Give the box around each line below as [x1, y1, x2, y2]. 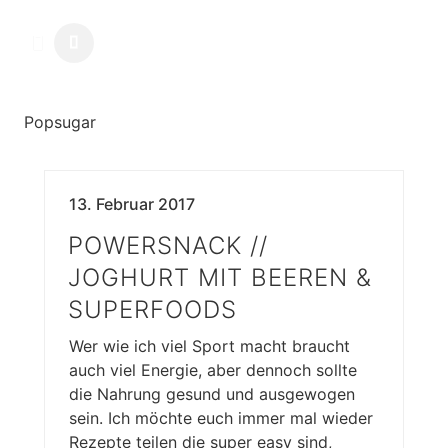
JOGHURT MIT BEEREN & [68, 263, 372, 292]
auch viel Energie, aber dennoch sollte [69, 360, 357, 380]
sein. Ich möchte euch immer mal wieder [69, 408, 373, 428]
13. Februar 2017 [69, 194, 195, 214]
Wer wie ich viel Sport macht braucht [69, 336, 350, 356]
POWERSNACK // [68, 231, 268, 260]
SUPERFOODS [68, 295, 237, 324]
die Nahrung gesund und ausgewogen [69, 384, 355, 404]
